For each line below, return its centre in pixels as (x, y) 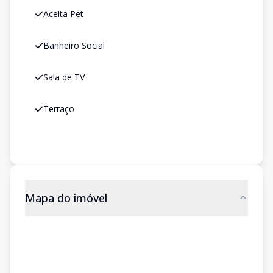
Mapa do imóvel (66, 198)
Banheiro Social (74, 45)
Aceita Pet (63, 14)
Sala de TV (64, 77)
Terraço (59, 109)
